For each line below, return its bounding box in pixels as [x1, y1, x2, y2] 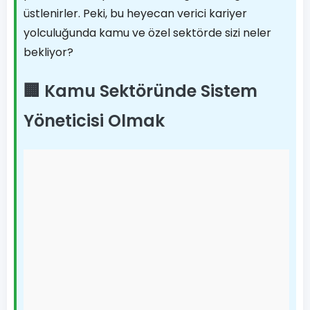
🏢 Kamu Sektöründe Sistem [24, 80, 257, 102]
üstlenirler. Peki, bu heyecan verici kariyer [24, 6, 247, 21]
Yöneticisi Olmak [24, 109, 165, 132]
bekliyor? [24, 44, 73, 60]
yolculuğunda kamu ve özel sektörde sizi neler [24, 25, 271, 41]
